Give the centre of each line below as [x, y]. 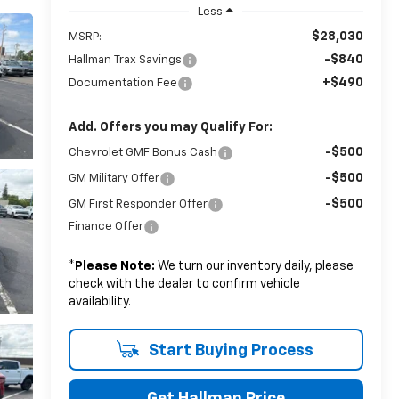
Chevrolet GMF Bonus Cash [142, 152]
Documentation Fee [122, 83]
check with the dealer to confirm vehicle [184, 284]
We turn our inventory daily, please [254, 266]
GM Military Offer [114, 178]
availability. [99, 301]
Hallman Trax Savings [125, 60]
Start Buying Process [229, 350]
